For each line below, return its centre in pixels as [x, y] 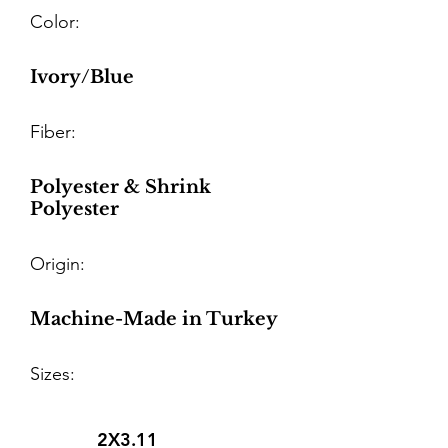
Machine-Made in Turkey [154, 319]
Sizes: [52, 374]
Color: [55, 22]
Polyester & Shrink [120, 187]
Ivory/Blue [82, 77]
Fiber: [53, 132]
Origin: [57, 264]
